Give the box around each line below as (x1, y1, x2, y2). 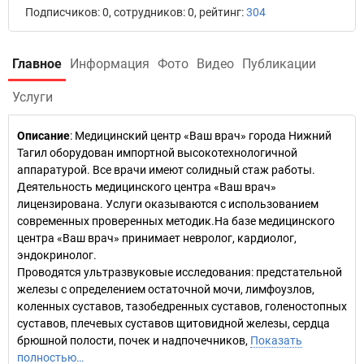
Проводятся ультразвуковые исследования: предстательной (17, 266, 342, 279)
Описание (17, 129, 70, 142)
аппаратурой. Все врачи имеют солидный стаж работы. (17, 163, 315, 176)
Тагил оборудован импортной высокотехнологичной (17, 146, 297, 159)
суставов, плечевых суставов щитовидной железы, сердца (17, 317, 330, 330)
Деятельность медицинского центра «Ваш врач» (17, 180, 276, 193)
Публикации (242, 56, 316, 71)
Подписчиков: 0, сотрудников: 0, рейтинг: (25, 6, 246, 19)
